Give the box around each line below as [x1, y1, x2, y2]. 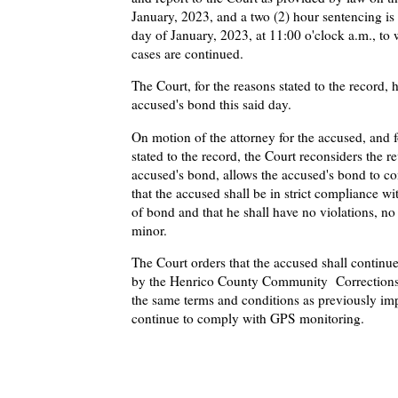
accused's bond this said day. [131, 95, 291, 114]
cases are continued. [131, 44, 243, 63]
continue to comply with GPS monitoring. [131, 309, 364, 328]
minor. [131, 220, 167, 239]
